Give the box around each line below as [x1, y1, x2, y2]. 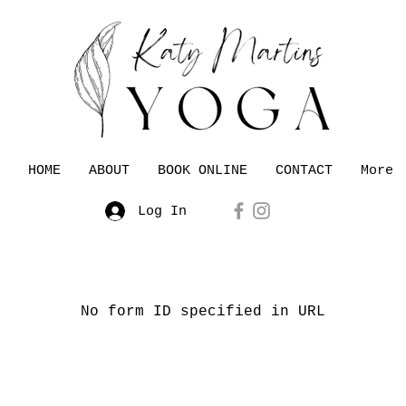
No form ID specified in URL [81, 304, 325, 320]
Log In [138, 203, 187, 219]
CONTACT [275, 163, 333, 179]
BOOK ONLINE [158, 163, 247, 179]
